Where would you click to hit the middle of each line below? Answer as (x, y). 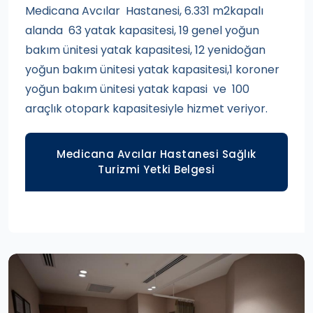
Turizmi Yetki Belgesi (156, 169)
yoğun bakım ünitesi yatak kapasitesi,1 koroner (152, 70)
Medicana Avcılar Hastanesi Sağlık (156, 154)
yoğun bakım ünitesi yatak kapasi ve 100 (137, 89)
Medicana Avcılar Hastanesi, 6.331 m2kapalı (144, 11)
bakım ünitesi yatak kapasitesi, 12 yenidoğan (145, 50)
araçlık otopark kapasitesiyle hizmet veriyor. (146, 109)
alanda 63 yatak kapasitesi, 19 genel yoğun (142, 30)
